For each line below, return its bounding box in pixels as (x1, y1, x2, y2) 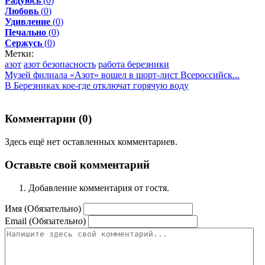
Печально (5, 27, 46, 37)
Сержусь (5, 37, 42, 48)
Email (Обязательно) (5, 215, 86, 226)
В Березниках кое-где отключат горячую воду (5, 80, 189, 91)
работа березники (98, 59, 169, 69)
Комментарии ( (5, 112, 82, 125)
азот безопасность (24, 59, 96, 69)
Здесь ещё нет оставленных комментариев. (5, 137, 177, 147)
